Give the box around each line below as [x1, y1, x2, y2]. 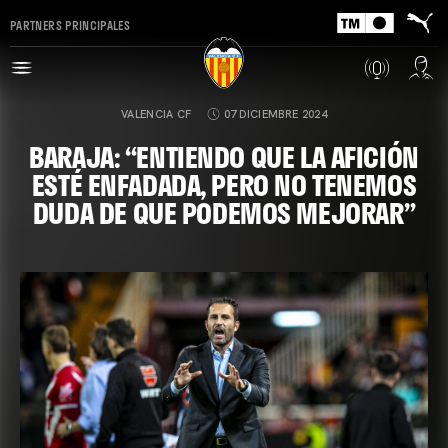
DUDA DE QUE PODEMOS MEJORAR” [32, 191, 416, 234]
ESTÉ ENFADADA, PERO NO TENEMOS [31, 163, 417, 206]
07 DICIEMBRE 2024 [223, 107, 328, 121]
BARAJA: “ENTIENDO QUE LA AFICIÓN [29, 135, 419, 178]
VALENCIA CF [120, 107, 192, 121]
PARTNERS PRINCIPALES [10, 15, 131, 34]
